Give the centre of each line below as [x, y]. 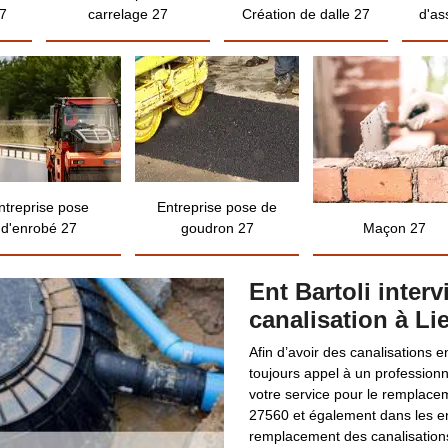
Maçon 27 [395, 228]
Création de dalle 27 [305, 14]
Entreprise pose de [217, 207]
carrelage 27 [128, 14]
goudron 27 [217, 228]
